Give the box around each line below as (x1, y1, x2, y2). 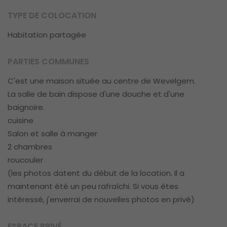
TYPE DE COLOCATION (8, 9, 96, 21)
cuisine (8, 115, 33, 126)
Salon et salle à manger (8, 128, 97, 139)
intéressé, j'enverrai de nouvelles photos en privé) (8, 194, 195, 205)
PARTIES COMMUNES (8, 55, 89, 67)
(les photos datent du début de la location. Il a (8, 168, 184, 179)
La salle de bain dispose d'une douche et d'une (8, 89, 184, 100)
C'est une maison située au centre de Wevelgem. (8, 75, 196, 87)
